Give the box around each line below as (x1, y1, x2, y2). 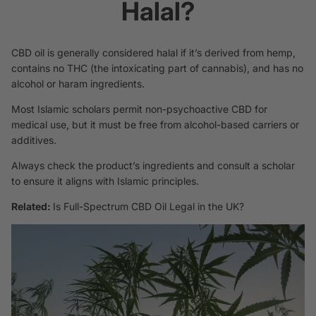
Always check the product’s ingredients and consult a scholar (11, 159, 295, 171)
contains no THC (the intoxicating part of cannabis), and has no (11, 61, 303, 74)
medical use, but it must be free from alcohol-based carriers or (11, 118, 299, 130)
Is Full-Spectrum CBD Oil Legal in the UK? (53, 200, 244, 212)
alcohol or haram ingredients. (11, 77, 145, 90)
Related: (11, 200, 53, 212)
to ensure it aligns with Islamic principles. (11, 174, 199, 187)
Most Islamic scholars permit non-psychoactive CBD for (11, 102, 267, 115)
